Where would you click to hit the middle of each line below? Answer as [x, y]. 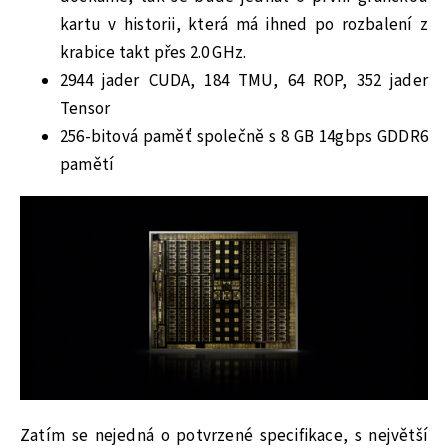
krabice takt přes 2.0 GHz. [153, 53]
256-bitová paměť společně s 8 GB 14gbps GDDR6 [244, 137]
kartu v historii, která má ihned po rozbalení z [244, 25]
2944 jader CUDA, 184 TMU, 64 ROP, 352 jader [244, 81]
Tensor [85, 109]
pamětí [87, 165]
